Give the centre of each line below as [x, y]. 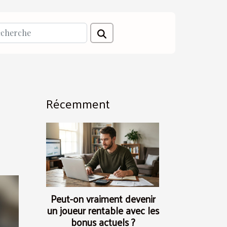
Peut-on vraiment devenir [103, 199]
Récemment [78, 103]
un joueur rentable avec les [103, 211]
